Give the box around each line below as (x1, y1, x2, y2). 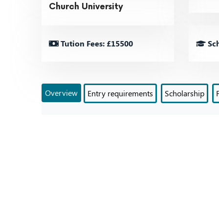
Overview (45, 88, 78, 98)
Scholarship (165, 88, 204, 98)
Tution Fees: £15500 (59, 38, 133, 48)
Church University (49, 2, 123, 12)
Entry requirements (88, 88, 153, 98)
